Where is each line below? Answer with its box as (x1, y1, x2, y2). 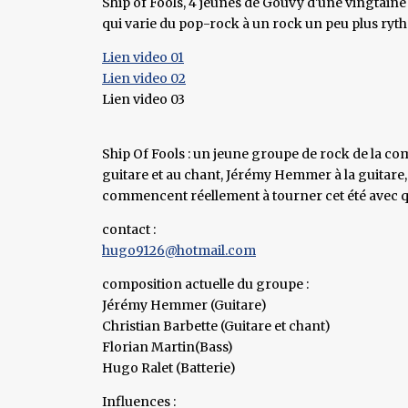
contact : (102, 220, 156, 238)
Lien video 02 (102, 69, 186, 87)
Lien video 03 (102, 90, 185, 107)
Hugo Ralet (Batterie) (102, 359, 236, 376)
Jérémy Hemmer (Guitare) (102, 296, 267, 313)
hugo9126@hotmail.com (102, 241, 256, 259)
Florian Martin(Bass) (102, 338, 233, 355)
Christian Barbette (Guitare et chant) (102, 317, 331, 334)
